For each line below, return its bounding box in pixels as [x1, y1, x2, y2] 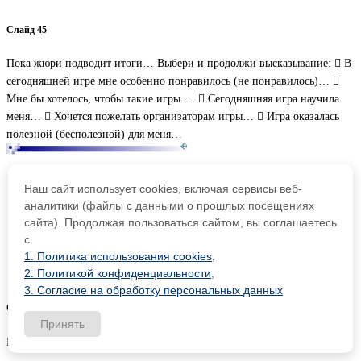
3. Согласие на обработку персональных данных [24, 284, 283, 297]
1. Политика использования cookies [24, 250, 212, 263]
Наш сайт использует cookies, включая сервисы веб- [24, 182, 302, 195]
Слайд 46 [6, 303, 47, 314]
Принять [40, 317, 85, 330]
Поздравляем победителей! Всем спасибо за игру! [6, 335, 250, 348]
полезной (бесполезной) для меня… [6, 128, 182, 141]
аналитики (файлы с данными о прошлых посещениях [24, 199, 314, 212]
